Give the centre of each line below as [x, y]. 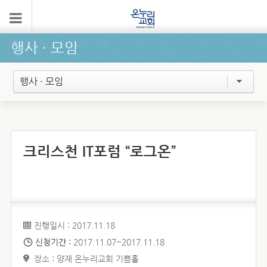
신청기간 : [54, 242]
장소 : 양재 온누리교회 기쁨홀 [86, 259]
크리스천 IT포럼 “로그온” [99, 151]
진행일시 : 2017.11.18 [74, 225]
